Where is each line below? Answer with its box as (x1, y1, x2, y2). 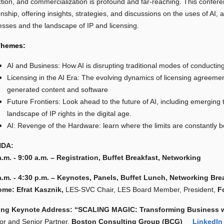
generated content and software (7, 85, 108, 94)
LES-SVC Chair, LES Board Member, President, (65, 185, 218, 194)
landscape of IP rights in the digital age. (7, 109, 132, 118)
